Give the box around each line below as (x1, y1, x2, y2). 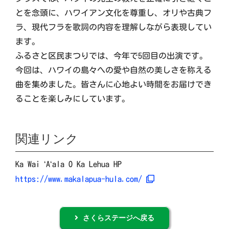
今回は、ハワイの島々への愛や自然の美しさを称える (15, 66, 212, 75)
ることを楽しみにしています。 (15, 95, 130, 103)
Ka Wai (15, 160, 44, 169)
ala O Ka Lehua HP (52, 160, 122, 169)
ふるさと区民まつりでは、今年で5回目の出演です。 (15, 52, 208, 60)
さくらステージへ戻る (83, 213, 155, 223)
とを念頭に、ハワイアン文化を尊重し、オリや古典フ (15, 9, 212, 17)
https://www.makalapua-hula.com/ (15, 175, 146, 184)
